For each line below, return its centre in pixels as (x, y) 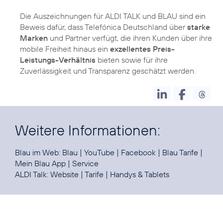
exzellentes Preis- (142, 49)
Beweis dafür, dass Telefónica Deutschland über (104, 27)
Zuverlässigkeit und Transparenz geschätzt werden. (108, 70)
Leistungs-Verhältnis (58, 59)
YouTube (99, 152)
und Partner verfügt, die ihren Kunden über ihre (130, 38)
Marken (34, 38)
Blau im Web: (39, 152)
